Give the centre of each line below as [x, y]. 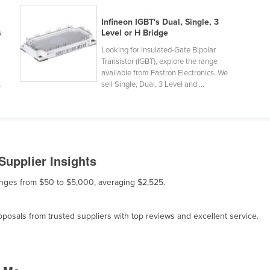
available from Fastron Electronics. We [164, 73]
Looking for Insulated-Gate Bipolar [158, 50]
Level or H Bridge [134, 33]
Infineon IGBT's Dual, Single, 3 [160, 22]
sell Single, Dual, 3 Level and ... [152, 85]
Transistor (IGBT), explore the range [159, 62]
